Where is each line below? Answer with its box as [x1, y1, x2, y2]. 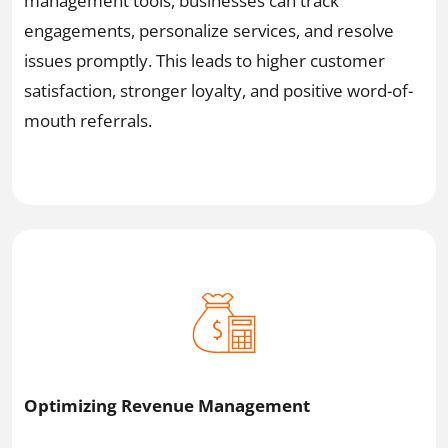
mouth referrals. [24, 108, 152, 132]
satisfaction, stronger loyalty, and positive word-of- [24, 78, 413, 102]
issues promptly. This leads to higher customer [24, 48, 385, 72]
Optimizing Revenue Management [24, 394, 310, 418]
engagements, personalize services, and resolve [24, 18, 394, 42]
